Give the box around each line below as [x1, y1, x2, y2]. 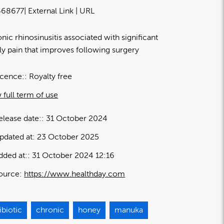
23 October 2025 [37, 132, 99, 142]
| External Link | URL [24, 6, 95, 16]
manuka [114, 205, 143, 215]
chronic [36, 205, 64, 215]
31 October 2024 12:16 [32, 151, 115, 160]
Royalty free [29, 72, 72, 81]
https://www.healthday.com [24, 169, 125, 179]
